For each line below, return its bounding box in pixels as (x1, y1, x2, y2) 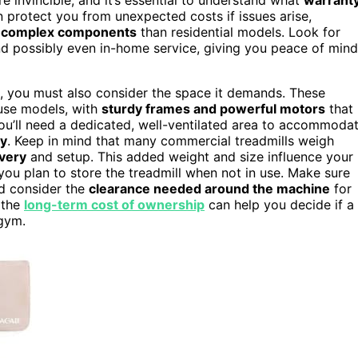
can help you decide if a (205, 196, 354, 213)
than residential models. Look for (137, 23, 340, 40)
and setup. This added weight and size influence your (26, 148, 353, 165)
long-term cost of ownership (24, 196, 205, 213)
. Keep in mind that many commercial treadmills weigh (7, 132, 334, 149)
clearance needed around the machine (89, 180, 330, 197)
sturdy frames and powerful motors (101, 100, 325, 117)
